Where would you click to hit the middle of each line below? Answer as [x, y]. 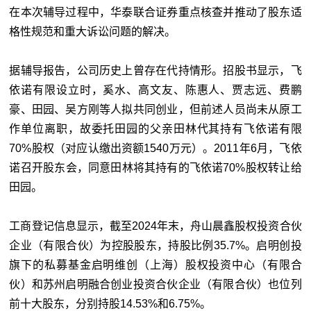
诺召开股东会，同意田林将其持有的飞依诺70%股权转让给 [155, 168]
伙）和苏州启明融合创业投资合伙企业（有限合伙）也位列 [155, 284]
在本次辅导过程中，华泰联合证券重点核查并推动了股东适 [155, 12]
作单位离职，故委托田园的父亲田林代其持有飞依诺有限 [155, 129]
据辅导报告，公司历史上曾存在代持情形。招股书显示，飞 [155, 70]
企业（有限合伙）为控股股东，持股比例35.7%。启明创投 [155, 245]
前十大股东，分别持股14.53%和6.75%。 [110, 304]
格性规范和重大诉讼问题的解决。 [93, 32]
